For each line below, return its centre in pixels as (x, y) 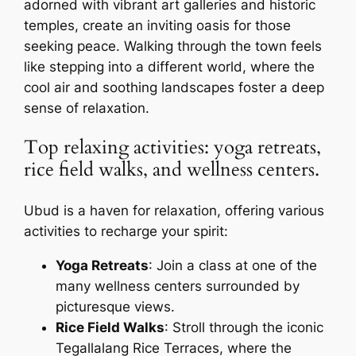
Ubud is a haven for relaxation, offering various (174, 211)
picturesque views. (116, 306)
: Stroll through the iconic (244, 327)
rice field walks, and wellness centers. (172, 170)
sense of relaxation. (87, 108)
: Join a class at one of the (233, 265)
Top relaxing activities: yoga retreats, (173, 148)
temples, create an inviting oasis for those (158, 25)
